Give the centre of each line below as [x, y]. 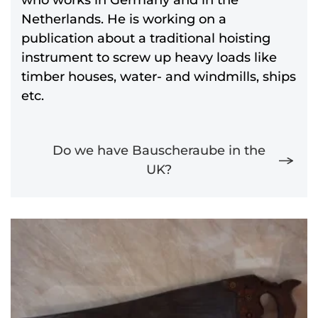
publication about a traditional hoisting [146, 38]
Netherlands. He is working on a [124, 19]
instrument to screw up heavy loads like [149, 57]
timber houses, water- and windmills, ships [159, 76]
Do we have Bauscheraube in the [159, 150]
